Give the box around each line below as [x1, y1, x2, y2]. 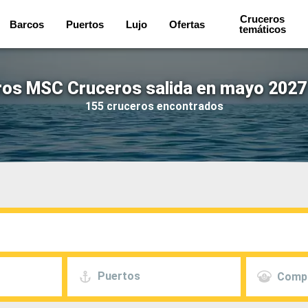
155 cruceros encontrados [85, 99, 223, 113]
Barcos [9, 18, 44, 30]
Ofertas [168, 18, 205, 30]
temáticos [239, 23, 286, 35]
